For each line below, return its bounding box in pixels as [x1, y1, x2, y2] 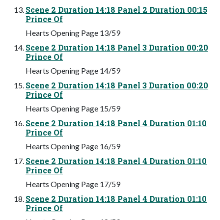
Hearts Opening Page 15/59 [26, 103, 120, 113]
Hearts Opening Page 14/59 [26, 65, 120, 75]
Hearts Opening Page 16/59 [26, 141, 120, 151]
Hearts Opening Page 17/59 [26, 179, 120, 189]
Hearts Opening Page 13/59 [26, 27, 120, 37]
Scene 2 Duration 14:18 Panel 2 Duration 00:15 [26, 4, 207, 15]
